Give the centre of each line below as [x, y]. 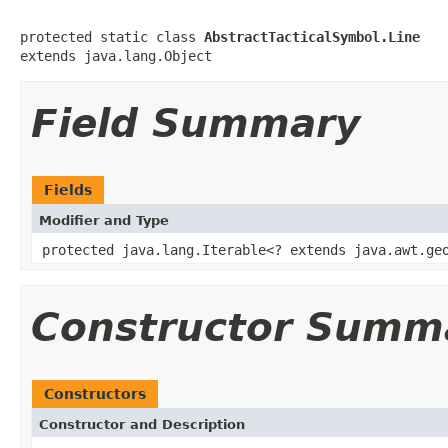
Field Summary [195, 123]
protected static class [112, 36]
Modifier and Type [104, 220]
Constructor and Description [142, 424]
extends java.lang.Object [116, 55]
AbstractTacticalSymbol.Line [312, 36]
